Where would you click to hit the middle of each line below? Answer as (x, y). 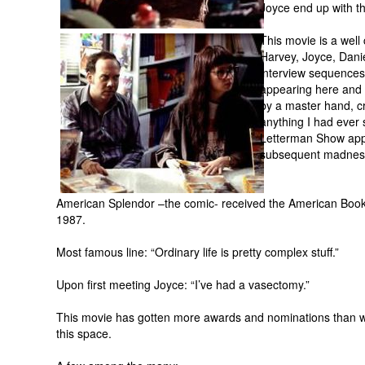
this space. (84, 333)
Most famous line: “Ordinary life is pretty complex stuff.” (198, 252)
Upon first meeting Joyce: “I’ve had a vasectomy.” (183, 284)
